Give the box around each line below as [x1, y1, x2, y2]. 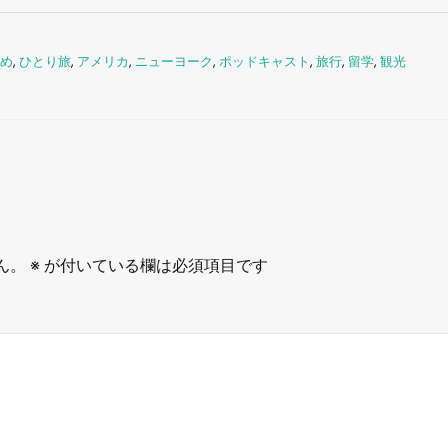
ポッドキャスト [218, 52, 310, 71]
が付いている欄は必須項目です [40, 254, 268, 277]
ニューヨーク [134, 52, 213, 71]
